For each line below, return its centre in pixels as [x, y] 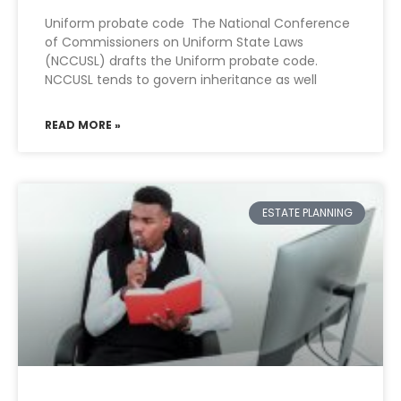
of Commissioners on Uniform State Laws [174, 42]
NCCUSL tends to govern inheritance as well [181, 80]
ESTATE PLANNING [307, 213]
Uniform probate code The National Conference [197, 23]
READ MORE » [83, 125]
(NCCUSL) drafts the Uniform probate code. [181, 61]
